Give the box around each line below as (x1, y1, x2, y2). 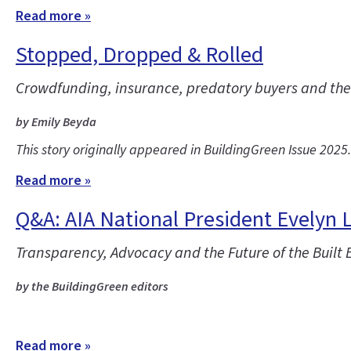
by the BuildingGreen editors (16, 278, 168, 296)
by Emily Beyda (16, 113, 96, 131)
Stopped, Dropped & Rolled (16, 38, 263, 71)
